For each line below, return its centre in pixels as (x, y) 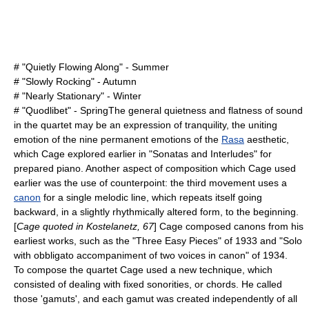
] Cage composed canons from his (229, 226)
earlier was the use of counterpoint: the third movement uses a (150, 183)
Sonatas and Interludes (203, 154)
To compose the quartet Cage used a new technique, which (143, 270)
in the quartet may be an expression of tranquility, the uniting (146, 125)
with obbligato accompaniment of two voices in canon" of (138, 255)
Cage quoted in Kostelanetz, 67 (85, 226)
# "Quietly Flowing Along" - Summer (91, 67)
